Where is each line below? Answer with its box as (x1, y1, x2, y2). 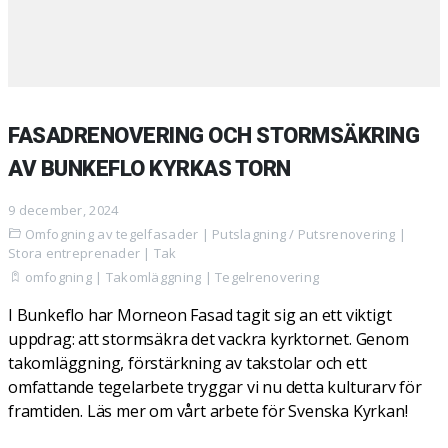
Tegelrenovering (215, 268, 320, 286)
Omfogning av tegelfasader (24, 225, 199, 243)
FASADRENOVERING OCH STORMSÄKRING (8, 123, 420, 148)
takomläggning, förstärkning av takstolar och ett (8, 352, 367, 374)
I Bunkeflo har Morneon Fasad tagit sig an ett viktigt (8, 304, 392, 326)
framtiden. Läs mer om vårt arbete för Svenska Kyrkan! (8, 400, 408, 422)
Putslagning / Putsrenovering (212, 225, 396, 243)
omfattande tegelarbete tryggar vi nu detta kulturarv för (8, 376, 422, 398)
